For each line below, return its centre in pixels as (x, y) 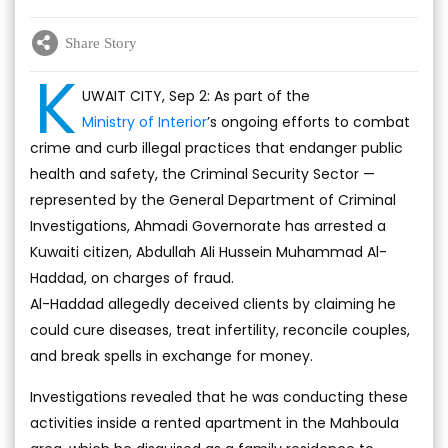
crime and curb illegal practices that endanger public (216, 148)
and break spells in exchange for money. (171, 356)
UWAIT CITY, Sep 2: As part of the (196, 96)
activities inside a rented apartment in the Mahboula (214, 423)
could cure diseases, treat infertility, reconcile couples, (220, 330)
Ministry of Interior (144, 122)
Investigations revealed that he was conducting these (219, 397)
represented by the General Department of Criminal (213, 200)
